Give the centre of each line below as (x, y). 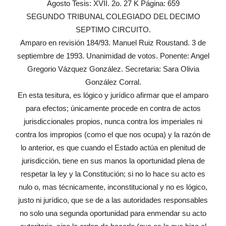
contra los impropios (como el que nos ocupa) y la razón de (113, 135)
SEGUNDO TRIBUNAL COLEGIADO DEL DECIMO (113, 17)
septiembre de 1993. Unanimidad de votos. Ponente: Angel (113, 56)
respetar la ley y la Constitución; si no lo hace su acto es (113, 174)
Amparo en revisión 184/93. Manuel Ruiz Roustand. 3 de (113, 43)
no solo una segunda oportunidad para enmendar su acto (113, 213)
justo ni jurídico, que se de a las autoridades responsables (113, 200)
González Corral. (113, 82)
